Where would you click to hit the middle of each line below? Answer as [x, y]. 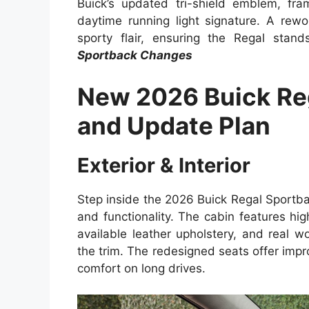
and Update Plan [174, 125]
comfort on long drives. [141, 268]
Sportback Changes [135, 56]
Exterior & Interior [164, 165]
